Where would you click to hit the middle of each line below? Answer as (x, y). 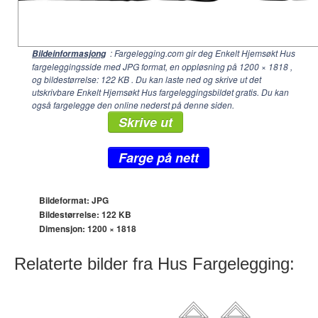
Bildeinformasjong (69, 54)
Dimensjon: (63, 229)
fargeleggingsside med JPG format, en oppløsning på (136, 66)
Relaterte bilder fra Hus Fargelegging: (154, 264)
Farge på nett (159, 158)
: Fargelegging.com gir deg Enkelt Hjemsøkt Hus (202, 53)
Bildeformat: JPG (74, 200)
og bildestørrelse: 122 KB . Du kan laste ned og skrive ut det (147, 79)
